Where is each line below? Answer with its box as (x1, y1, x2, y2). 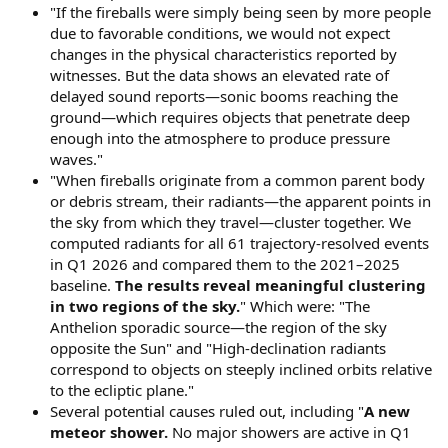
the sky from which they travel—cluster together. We (50, 211, 411, 232)
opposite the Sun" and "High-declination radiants (50, 337, 386, 358)
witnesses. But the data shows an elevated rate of (50, 64, 389, 85)
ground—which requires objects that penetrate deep (50, 106, 410, 127)
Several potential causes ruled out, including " (50, 400, 364, 421)
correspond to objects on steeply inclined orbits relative (50, 358, 432, 379)
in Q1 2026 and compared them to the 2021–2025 (50, 253, 400, 274)
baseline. (50, 274, 115, 295)
